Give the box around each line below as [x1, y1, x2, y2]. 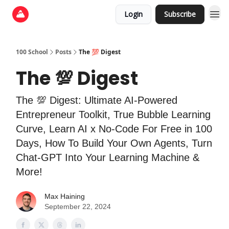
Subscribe [164, 9, 196, 19]
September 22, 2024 [44, 202, 111, 211]
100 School [16, 48, 48, 56]
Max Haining [44, 192, 85, 200]
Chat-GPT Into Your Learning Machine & [16, 152, 199, 163]
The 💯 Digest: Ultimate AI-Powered [16, 95, 177, 106]
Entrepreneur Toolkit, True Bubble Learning [16, 109, 211, 120]
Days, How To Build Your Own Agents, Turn [16, 138, 212, 149]
